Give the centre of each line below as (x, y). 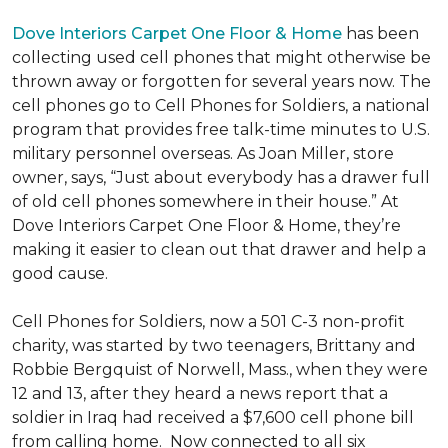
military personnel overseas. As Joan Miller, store (203, 153)
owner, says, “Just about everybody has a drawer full (221, 177)
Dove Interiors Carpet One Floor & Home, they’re (206, 225)
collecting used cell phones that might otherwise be (221, 57)
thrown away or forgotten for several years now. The (221, 81)
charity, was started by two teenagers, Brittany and (214, 345)
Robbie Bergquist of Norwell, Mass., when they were (220, 369)
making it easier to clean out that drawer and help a (219, 249)
